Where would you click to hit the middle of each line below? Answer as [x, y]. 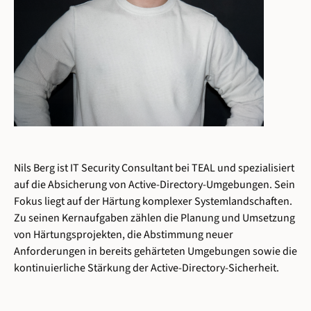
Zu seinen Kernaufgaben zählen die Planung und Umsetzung [154, 218]
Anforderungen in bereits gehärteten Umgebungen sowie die [155, 252]
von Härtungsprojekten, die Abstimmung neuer [124, 235]
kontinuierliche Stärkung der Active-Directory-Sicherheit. [146, 268]
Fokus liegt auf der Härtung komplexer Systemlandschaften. [153, 202]
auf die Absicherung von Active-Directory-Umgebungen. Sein [154, 185]
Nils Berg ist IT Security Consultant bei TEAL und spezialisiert [154, 168]
